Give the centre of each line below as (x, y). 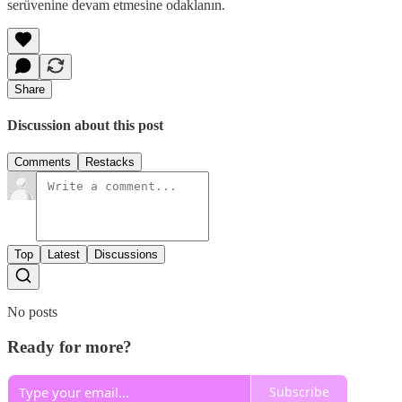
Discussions (126, 255)
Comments (43, 162)
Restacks (110, 162)
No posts (32, 312)
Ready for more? (70, 347)
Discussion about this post (85, 126)
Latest (64, 255)
